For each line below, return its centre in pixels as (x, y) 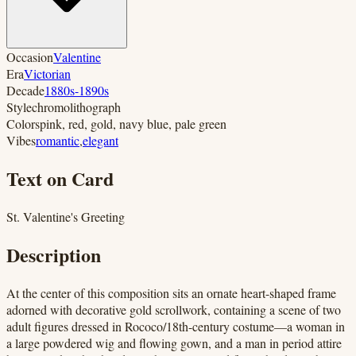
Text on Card (60, 178)
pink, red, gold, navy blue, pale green (133, 123)
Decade (25, 90)
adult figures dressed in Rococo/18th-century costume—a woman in (176, 326)
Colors (23, 123)
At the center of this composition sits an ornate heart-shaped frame (171, 292)
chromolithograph (76, 106)
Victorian (47, 73)
